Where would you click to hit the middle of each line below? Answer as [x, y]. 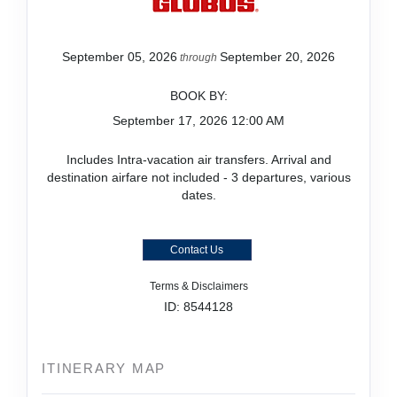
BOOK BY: [198, 96]
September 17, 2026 [170, 121]
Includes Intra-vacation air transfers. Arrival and [198, 160]
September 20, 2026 [277, 57]
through [198, 58]
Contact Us [197, 250]
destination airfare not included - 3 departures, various [198, 178]
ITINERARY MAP [104, 369]
